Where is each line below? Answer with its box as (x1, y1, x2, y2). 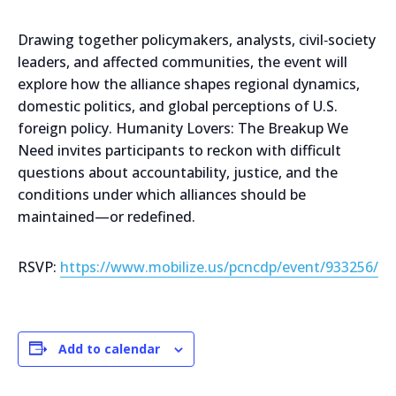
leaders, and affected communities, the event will (18, 51, 347, 72)
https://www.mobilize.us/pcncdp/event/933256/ (60, 256, 378, 277)
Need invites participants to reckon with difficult (18, 140, 341, 160)
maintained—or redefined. (18, 206, 195, 226)
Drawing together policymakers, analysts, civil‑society (18, 29, 376, 49)
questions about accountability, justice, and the (18, 162, 338, 182)
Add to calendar (58, 339, 160, 357)
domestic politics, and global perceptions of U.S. (18, 95, 338, 116)
